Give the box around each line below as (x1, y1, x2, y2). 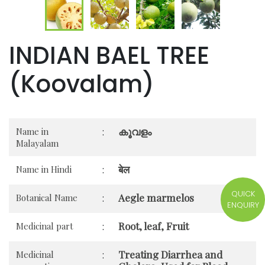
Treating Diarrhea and (118, 247, 222, 261)
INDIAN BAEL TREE (9, 38, 209, 72)
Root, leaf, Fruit (118, 219, 189, 232)
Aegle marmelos (118, 190, 194, 204)
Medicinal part (16, 219, 73, 232)
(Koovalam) (9, 67, 154, 101)
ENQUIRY (227, 199, 259, 211)
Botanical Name (16, 191, 77, 203)
